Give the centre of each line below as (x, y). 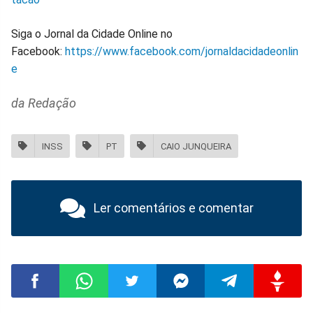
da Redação (44, 103)
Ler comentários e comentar (173, 208)
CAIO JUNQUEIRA (196, 146)
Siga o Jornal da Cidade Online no (92, 34)
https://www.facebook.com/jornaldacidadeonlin (182, 52)
